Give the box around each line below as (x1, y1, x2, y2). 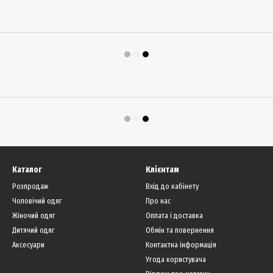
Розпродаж (12, 182, 48, 191)
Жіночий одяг (12, 211, 55, 220)
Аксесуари (12, 240, 44, 249)
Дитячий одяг (12, 225, 55, 235)
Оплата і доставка (146, 211, 203, 220)
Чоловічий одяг (12, 196, 62, 205)
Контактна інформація (146, 240, 216, 249)
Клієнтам (146, 165, 179, 175)
